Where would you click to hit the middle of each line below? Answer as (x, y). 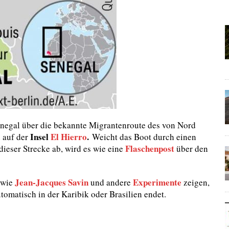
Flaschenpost (150, 148)
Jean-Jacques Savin (52, 182)
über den (191, 148)
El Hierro (69, 136)
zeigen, (196, 182)
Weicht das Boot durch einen (143, 136)
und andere (111, 182)
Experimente (157, 182)
